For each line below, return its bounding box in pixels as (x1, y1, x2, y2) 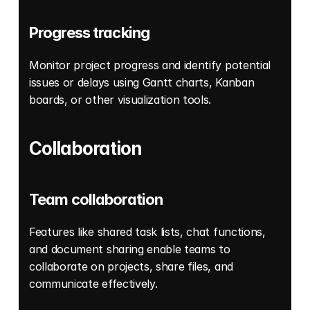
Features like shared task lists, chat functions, (29, 225, 266, 239)
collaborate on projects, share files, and (29, 259, 233, 274)
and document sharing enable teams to (29, 242, 230, 257)
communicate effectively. (29, 277, 161, 291)
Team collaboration (29, 190, 163, 209)
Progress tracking (29, 24, 150, 42)
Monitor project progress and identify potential (29, 58, 271, 73)
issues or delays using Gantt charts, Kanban (29, 75, 255, 90)
